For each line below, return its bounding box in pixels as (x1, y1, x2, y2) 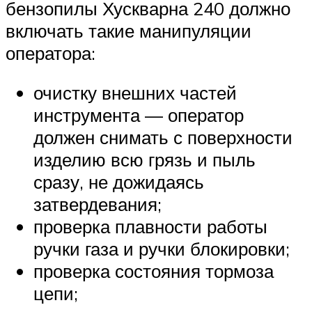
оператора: (6, 41, 95, 64)
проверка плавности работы (33, 215, 267, 238)
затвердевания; (33, 193, 162, 216)
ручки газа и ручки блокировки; (33, 237, 290, 260)
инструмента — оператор (33, 104, 244, 127)
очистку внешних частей (33, 81, 237, 104)
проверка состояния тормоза (33, 260, 274, 283)
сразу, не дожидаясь (33, 171, 204, 194)
